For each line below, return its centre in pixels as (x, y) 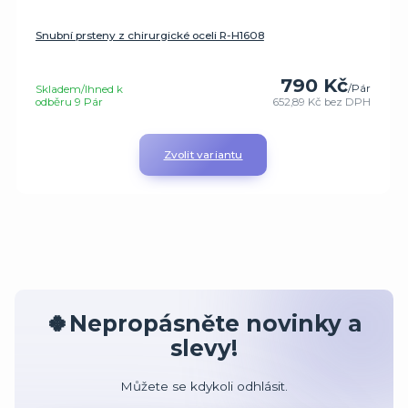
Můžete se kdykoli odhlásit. (204, 387)
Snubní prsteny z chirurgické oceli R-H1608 (149, 36)
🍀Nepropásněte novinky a (204, 323)
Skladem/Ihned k (79, 89)
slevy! (204, 347)
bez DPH (348, 102)
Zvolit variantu (203, 154)
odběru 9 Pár (69, 102)
